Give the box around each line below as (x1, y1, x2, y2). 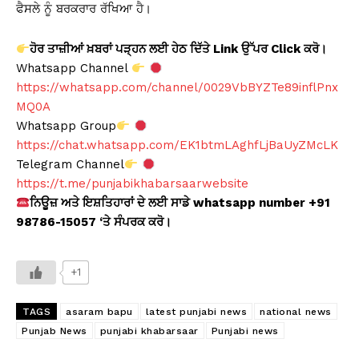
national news (260, 306, 332, 318)
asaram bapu (66, 306, 133, 318)
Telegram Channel (16, 157, 124, 172)
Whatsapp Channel (16, 61, 131, 76)
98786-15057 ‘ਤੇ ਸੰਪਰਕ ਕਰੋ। (16, 215, 171, 230)
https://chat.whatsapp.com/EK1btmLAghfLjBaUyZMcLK (16, 138, 338, 153)
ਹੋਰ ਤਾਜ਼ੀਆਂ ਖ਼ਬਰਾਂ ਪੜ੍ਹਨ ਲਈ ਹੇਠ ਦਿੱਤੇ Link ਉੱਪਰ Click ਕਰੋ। (30, 42, 328, 57)
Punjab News (22, 325, 87, 337)
